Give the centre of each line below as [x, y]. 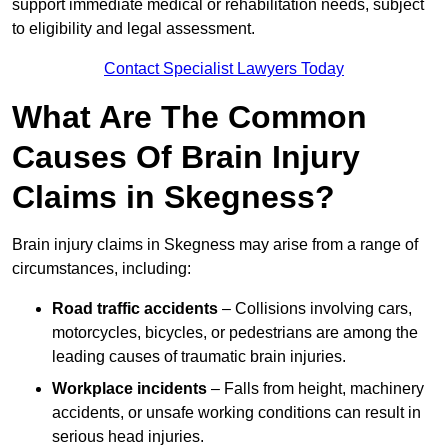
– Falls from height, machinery [315, 389]
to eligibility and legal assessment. [133, 29]
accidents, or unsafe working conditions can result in [236, 413]
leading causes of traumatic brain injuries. [199, 357]
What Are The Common [189, 117]
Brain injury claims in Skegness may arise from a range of [215, 245]
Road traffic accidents [135, 309]
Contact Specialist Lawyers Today [224, 69]
